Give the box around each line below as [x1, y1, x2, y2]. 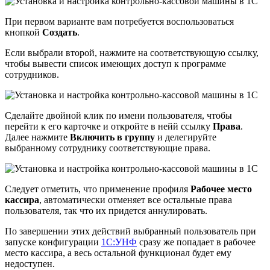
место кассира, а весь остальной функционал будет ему [5, 247, 231, 258]
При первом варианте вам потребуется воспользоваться [5, 16, 234, 27]
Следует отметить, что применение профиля [5, 183, 190, 194]
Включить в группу [67, 131, 155, 142]
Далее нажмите [5, 131, 67, 142]
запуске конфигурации [5, 236, 101, 247]
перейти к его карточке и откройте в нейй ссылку [5, 121, 213, 131]
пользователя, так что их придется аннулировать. [5, 205, 207, 216]
